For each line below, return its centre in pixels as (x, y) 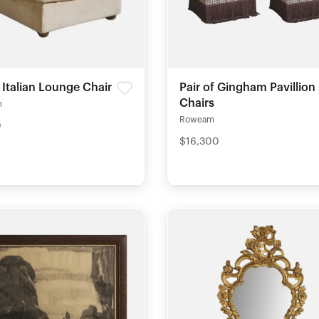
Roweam (197, 120)
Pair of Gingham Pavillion (247, 88)
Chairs (197, 104)
